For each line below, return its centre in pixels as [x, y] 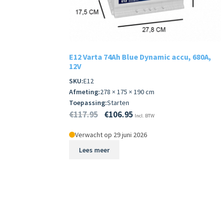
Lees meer [94, 150]
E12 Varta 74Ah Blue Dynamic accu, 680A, [140, 57]
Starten [118, 102]
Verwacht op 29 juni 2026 [111, 134]
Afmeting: [85, 92]
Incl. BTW [144, 115]
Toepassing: [88, 102]
